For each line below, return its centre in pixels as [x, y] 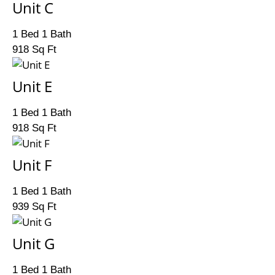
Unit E [32, 86]
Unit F [32, 165]
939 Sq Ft [34, 207]
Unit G [33, 243]
